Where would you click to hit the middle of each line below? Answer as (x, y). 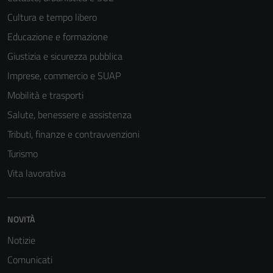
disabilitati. (175, 45)
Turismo (23, 154)
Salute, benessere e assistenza (69, 115)
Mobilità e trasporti (45, 95)
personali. (173, 104)
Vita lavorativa (37, 173)
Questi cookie (180, 60)
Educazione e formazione (58, 37)
